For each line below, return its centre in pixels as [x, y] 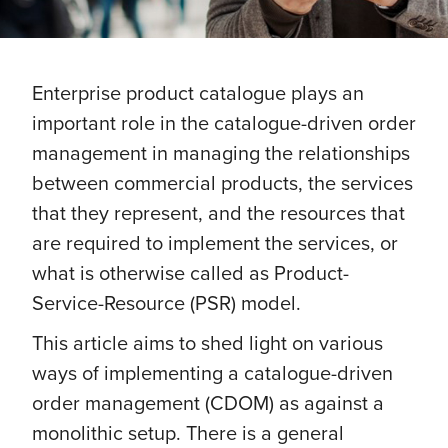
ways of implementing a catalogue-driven [212, 372]
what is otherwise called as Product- [190, 272]
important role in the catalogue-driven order [224, 122]
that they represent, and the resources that [218, 212]
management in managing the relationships [221, 152]
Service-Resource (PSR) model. [166, 302]
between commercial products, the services [222, 182]
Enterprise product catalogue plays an [198, 92]
